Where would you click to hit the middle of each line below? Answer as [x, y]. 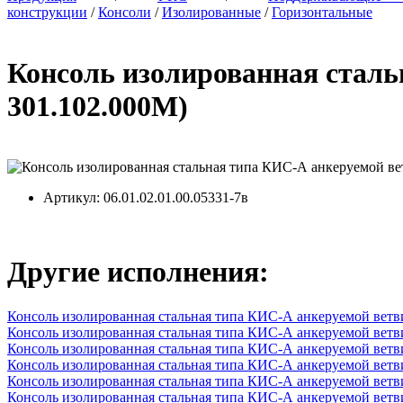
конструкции [47, 12]
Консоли [125, 12]
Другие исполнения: [138, 272]
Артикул [70, 197]
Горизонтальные [322, 12]
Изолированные [211, 12]
